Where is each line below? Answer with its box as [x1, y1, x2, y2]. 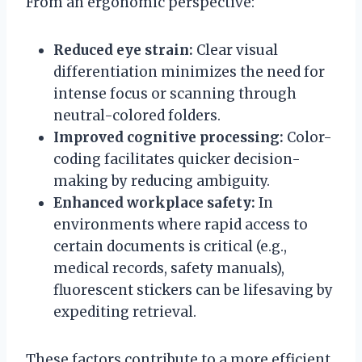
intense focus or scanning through [53, 84, 297, 103]
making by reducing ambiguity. [53, 171, 270, 190]
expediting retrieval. [53, 302, 196, 321]
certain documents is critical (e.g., [53, 237, 287, 255]
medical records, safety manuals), [53, 259, 284, 277]
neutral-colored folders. [53, 106, 221, 124]
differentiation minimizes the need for [53, 62, 325, 81]
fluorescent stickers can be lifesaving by [53, 280, 333, 299]
